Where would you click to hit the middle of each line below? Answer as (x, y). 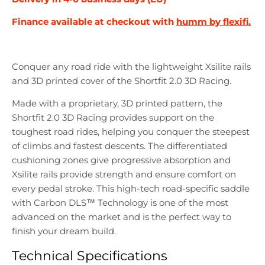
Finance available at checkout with (94, 22)
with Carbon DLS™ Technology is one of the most (120, 203)
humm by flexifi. (214, 22)
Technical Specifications (90, 256)
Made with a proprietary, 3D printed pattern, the (117, 104)
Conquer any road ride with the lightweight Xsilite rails (131, 67)
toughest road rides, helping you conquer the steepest (131, 132)
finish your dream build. (64, 231)
